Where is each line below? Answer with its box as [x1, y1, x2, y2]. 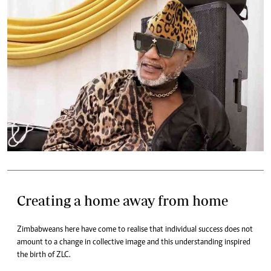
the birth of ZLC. [17, 250, 71, 260]
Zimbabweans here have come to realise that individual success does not [17, 225, 253, 234]
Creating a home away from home [17, 192, 228, 209]
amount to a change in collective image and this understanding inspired [17, 238, 250, 247]
